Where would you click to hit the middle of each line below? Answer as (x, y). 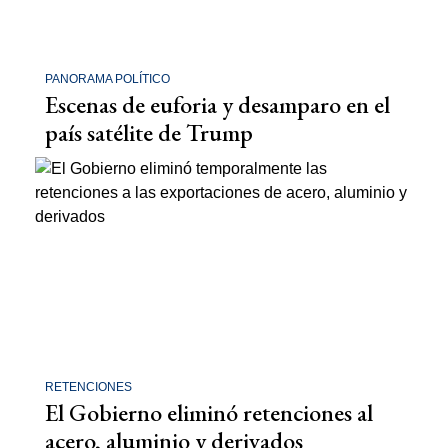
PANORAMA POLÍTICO (107, 79)
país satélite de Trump (149, 133)
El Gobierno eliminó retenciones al (209, 412)
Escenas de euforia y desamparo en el (217, 105)
